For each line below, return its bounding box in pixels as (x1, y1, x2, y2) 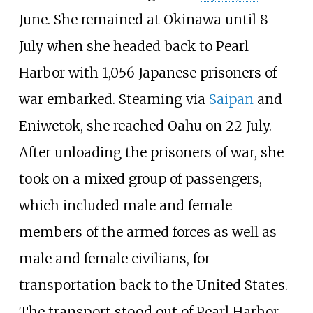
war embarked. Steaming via (18, 90, 209, 108)
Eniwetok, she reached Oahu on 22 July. (18, 117, 272, 134)
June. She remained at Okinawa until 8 (18, 10, 268, 28)
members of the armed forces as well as (18, 223, 277, 240)
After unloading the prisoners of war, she (18, 143, 284, 161)
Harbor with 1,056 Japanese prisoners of (18, 64, 277, 81)
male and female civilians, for (18, 249, 210, 267)
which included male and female (18, 196, 232, 214)
